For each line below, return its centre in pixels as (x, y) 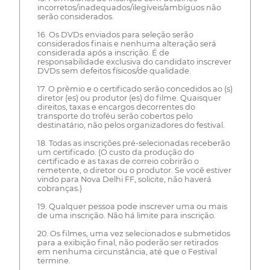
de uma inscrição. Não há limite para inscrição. (126, 216)
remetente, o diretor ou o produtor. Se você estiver (134, 171)
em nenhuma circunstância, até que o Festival (127, 252)
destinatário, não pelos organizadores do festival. (131, 125)
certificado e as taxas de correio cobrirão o (118, 162)
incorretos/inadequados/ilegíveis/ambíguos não (129, 8)
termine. (54, 261)
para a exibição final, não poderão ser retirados (127, 243)
